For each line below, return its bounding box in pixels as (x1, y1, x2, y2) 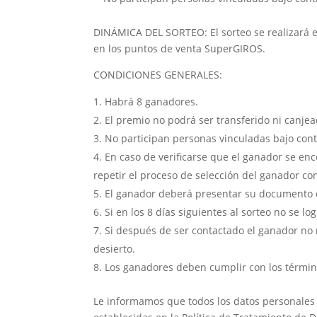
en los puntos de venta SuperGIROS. (93, 42, 265, 56)
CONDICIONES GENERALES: (93, 68, 222, 82)
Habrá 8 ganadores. (105, 95, 198, 109)
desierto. (93, 242, 135, 256)
